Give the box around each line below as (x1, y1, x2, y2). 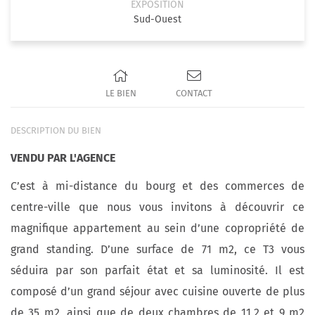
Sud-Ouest (134, 13, 181, 25)
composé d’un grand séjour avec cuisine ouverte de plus (11, 285, 304, 298)
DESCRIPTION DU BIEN (11, 125, 101, 136)
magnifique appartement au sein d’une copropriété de (11, 221, 304, 235)
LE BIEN (105, 87, 136, 98)
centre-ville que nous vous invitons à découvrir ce (11, 200, 304, 214)
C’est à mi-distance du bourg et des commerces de (11, 179, 304, 193)
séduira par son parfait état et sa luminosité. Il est (11, 264, 304, 277)
